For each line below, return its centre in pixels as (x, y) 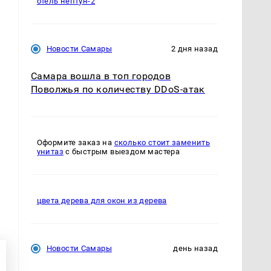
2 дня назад (194, 49)
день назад (195, 249)
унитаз (50, 152)
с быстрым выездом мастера (122, 152)
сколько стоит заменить (162, 143)
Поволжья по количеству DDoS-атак (118, 90)
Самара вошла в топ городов (101, 76)
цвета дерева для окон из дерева (102, 201)
